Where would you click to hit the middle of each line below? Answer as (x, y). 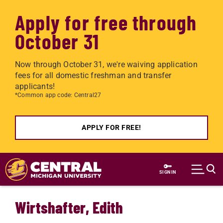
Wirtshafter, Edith (69, 207)
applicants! (35, 86)
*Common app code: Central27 (58, 95)
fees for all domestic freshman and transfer (93, 75)
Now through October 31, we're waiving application (106, 64)
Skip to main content (52, 159)
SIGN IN (168, 172)
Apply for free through (106, 22)
